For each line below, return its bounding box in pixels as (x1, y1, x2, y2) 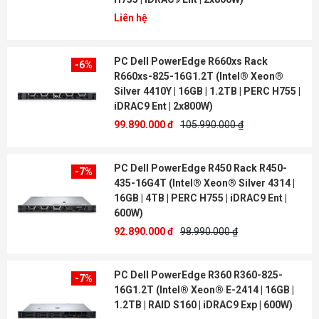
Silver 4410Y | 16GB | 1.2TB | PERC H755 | (114, 85, 300, 97)
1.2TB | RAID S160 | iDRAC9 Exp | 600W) (114, 299, 293, 310)
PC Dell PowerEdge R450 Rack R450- (114, 162, 287, 174)
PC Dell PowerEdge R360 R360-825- (114, 269, 283, 281)
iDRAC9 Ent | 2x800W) (114, 100, 213, 112)
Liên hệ (114, 12, 147, 23)
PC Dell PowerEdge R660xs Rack (114, 56, 268, 67)
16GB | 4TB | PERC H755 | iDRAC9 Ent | (114, 192, 287, 204)
